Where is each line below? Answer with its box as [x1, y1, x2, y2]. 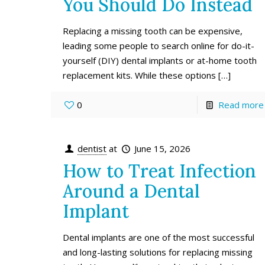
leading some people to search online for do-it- [63, 39, 255, 51]
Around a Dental [63, 179, 201, 202]
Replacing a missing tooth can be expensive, [63, 24, 243, 37]
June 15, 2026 [134, 142, 191, 154]
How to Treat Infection [63, 159, 257, 182]
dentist [77, 142, 107, 154]
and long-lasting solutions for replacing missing [63, 245, 253, 258]
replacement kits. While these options [63, 69, 216, 81]
